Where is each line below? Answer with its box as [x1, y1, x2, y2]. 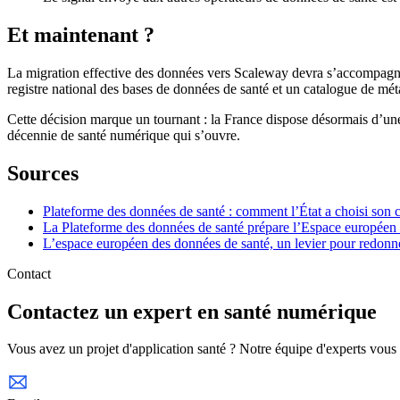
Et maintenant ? [7, 22, 154, 46]
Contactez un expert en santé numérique [7, 299, 377, 323]
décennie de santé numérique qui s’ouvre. [7, 127, 240, 143]
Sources [7, 161, 79, 185]
